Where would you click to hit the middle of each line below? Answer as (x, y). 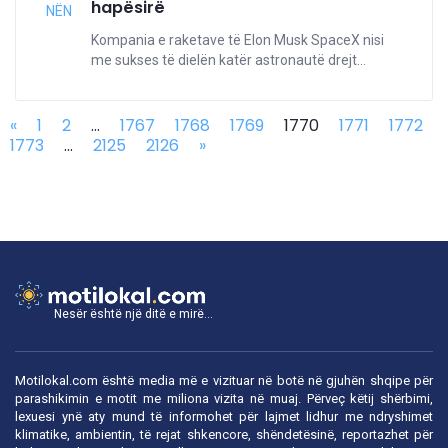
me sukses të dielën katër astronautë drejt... (228, 60)
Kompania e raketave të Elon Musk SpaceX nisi (237, 40)
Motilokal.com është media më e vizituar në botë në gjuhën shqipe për (224, 380)
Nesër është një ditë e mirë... (133, 313)
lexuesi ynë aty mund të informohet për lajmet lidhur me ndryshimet (224, 416)
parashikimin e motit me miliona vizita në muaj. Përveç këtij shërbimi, (224, 398)
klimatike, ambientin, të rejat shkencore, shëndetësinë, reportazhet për (224, 434)
